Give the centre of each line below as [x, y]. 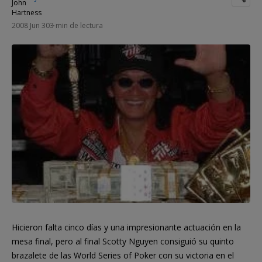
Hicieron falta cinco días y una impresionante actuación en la [126, 227]
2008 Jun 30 [31, 25]
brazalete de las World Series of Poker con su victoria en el [123, 255]
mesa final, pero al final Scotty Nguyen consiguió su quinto [123, 241]
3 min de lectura [76, 25]
